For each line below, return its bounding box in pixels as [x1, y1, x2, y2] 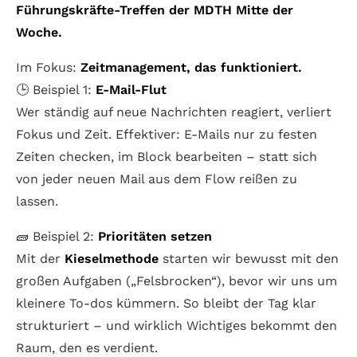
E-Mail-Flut [96, 82, 167, 98]
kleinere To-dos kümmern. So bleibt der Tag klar [16, 296, 316, 312]
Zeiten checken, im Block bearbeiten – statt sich [16, 149, 317, 165]
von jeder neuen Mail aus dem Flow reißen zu [16, 171, 297, 187]
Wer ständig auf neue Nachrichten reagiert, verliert [16, 104, 331, 120]
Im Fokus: [16, 60, 80, 76]
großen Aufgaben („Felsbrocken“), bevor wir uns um [16, 273, 337, 289]
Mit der [16, 251, 65, 267]
